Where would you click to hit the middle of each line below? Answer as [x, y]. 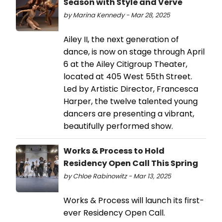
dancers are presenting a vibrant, [129, 113]
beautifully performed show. [118, 126]
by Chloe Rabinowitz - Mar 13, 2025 [117, 176]
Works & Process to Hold [114, 151]
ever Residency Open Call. [114, 213]
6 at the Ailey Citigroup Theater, [125, 64]
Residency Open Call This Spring [131, 163]
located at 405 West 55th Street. [128, 76]
